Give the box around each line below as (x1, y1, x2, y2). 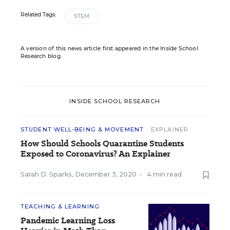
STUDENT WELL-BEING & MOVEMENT (21, 126, 144, 133)
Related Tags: (21, 11, 56, 18)
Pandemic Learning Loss (21, 215, 115, 226)
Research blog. (21, 53, 62, 60)
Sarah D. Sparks (21, 170, 72, 178)
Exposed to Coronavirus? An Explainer (21, 148, 170, 160)
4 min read (147, 170, 182, 178)
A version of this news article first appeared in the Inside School (21, 45, 198, 52)
